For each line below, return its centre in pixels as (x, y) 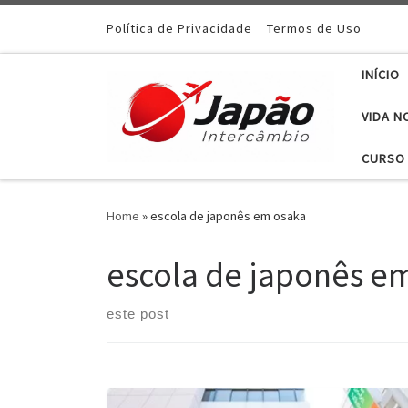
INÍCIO (381, 74)
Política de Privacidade (179, 29)
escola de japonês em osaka (228, 216)
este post (138, 314)
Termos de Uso (314, 29)
